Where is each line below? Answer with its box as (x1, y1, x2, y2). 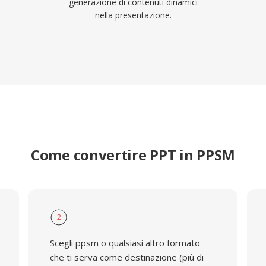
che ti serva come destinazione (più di (49, 251, 204, 263)
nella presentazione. (94, 9, 172, 21)
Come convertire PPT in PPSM (31, 145, 235, 164)
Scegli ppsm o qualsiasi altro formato (49, 237, 200, 249)
